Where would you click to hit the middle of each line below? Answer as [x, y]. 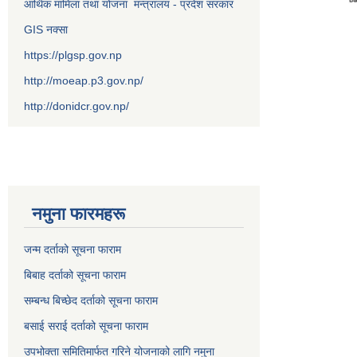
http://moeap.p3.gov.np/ [84, 80]
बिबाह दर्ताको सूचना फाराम [75, 275]
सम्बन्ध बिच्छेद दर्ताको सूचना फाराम [91, 300]
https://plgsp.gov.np [73, 55]
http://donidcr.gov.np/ [76, 106]
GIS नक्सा [47, 29]
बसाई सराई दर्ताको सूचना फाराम [86, 326]
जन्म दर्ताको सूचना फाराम [73, 249]
